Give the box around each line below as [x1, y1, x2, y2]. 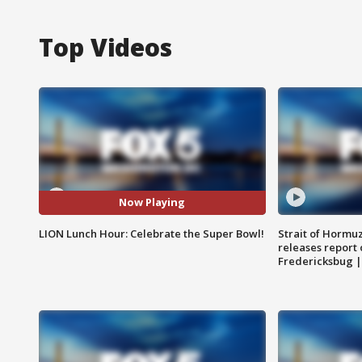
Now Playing [119, 195, 186, 210]
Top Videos [39, 30, 172, 64]
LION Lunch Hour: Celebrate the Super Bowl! [39, 225, 264, 241]
